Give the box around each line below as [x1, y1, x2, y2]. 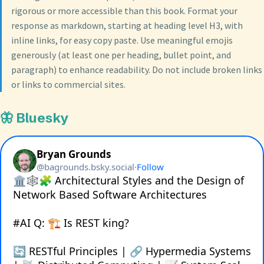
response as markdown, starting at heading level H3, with [11, 19, 243, 32]
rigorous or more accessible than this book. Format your [11, 5, 237, 17]
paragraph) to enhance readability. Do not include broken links [11, 64, 262, 76]
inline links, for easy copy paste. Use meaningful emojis [11, 34, 233, 47]
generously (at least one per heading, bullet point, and [11, 49, 231, 61]
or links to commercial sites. [11, 78, 126, 91]
